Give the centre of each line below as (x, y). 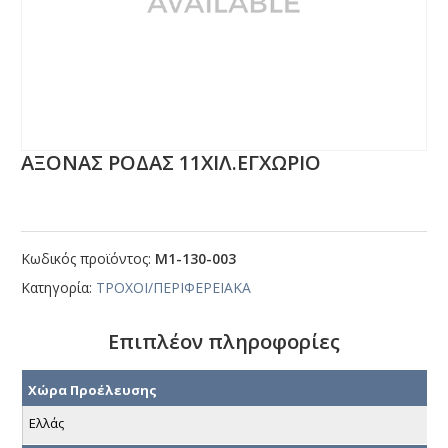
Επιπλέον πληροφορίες (224, 342)
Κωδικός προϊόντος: (88, 259)
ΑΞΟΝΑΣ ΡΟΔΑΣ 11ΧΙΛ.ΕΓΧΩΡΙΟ (171, 163)
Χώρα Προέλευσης (92, 389)
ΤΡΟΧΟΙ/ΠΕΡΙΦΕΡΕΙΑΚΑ (174, 288)
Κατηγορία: (59, 288)
